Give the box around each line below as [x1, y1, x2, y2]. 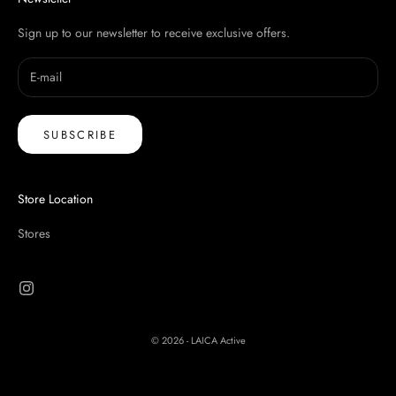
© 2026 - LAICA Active [150, 333, 246, 348]
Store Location [18, 190, 93, 209]
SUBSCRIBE [43, 126, 118, 143]
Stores [18, 225, 50, 243]
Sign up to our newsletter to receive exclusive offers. [18, 23, 290, 42]
